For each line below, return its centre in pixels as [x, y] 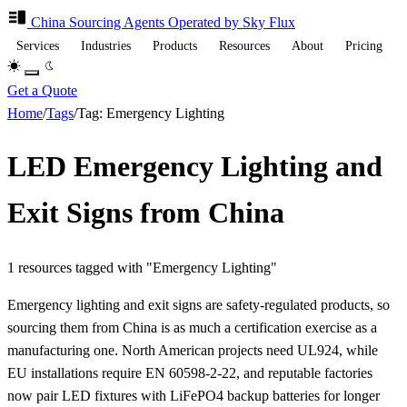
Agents [144, 22]
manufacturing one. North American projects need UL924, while [193, 350]
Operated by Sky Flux [232, 22]
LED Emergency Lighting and [195, 167]
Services [40, 46]
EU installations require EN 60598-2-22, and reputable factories [190, 372]
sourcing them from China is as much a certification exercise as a [192, 327]
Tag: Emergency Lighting [151, 113]
